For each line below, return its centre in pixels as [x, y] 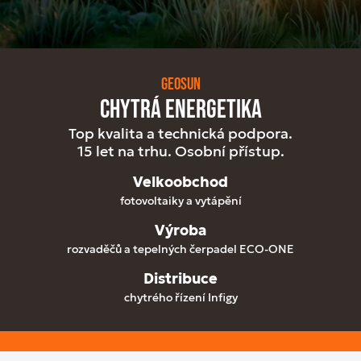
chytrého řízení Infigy [180, 298]
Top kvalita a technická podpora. [180, 134]
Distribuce [180, 279]
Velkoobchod [180, 183]
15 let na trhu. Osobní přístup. [180, 152]
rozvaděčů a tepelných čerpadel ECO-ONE [180, 249]
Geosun [180, 85]
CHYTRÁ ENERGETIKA [180, 110]
